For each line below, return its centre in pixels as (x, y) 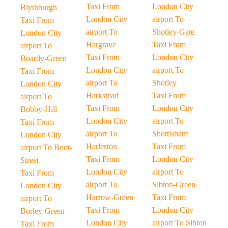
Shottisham (170, 134)
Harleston (102, 146)
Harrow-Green (110, 197)
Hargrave (101, 45)
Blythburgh (39, 7)
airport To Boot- (46, 147)
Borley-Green (42, 211)
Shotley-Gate (173, 32)
